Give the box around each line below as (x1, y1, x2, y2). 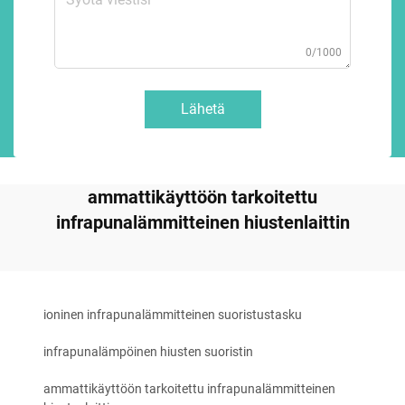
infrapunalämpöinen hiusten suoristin (43, 344, 253, 360)
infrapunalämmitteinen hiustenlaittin (55, 212, 350, 234)
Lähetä (180, 100, 225, 118)
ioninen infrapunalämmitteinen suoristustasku (43, 307, 302, 323)
